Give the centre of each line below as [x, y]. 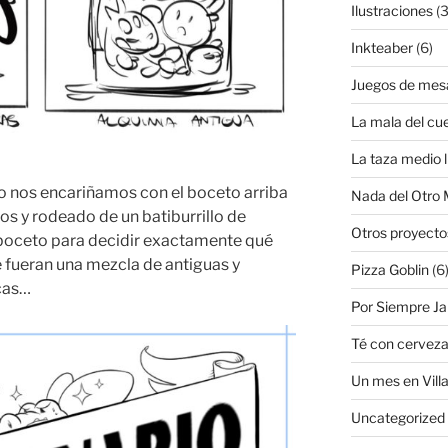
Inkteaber [381, 48]
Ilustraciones [391, 11]
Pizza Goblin [389, 270]
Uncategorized [397, 418]
